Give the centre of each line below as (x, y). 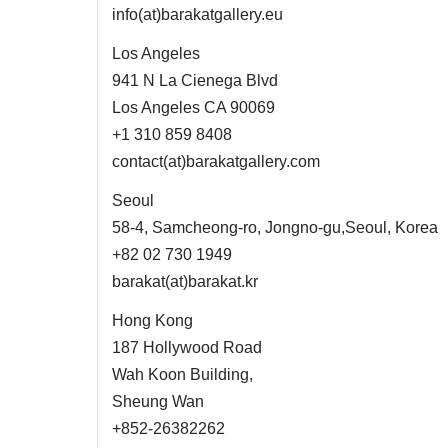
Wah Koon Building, (182, 374)
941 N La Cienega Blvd (195, 80)
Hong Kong (152, 320)
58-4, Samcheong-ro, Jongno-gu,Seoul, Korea (275, 227)
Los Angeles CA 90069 (193, 107)
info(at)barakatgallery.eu (197, 14)
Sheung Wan (158, 401)
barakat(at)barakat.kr (185, 281)
